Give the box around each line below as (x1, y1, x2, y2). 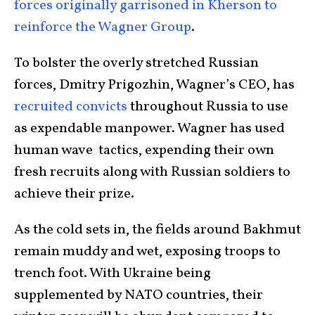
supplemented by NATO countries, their (14, 285, 263, 305)
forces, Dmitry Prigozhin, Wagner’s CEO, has (14, 75, 295, 95)
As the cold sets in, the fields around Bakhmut (14, 219, 301, 240)
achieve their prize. (14, 184, 134, 204)
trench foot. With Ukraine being (14, 263, 211, 283)
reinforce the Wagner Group (14, 17, 191, 37)
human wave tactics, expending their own (14, 140, 274, 160)
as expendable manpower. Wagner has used (14, 118, 285, 139)
